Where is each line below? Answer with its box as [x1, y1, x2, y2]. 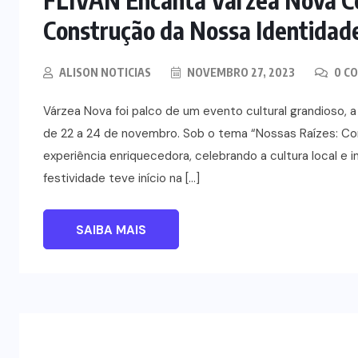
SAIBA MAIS [76, 221, 146, 238]
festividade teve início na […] [43, 169, 200, 186]
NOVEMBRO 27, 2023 [185, 65, 295, 79]
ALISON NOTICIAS [59, 65, 151, 79]
